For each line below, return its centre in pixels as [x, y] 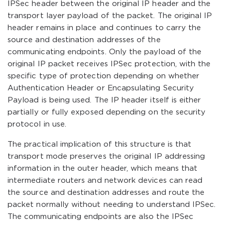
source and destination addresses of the [84, 40]
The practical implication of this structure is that [100, 144]
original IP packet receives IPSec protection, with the [109, 64]
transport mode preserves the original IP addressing [106, 156]
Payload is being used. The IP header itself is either [104, 100]
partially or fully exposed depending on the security [107, 112]
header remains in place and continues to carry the [104, 28]
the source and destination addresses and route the [106, 193]
